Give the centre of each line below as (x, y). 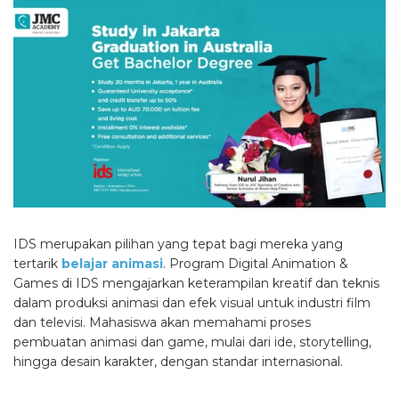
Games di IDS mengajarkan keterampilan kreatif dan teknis (196, 284)
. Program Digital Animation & (256, 264)
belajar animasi (112, 264)
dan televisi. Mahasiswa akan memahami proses (162, 323)
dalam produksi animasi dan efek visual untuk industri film (192, 303)
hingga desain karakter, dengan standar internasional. (180, 362)
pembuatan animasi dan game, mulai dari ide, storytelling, (192, 342)
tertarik (37, 264)
